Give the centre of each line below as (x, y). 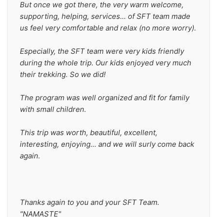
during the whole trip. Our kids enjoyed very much (106, 63)
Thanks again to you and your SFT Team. (90, 202)
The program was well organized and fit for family (105, 98)
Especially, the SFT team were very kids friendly (102, 51)
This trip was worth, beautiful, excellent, (89, 132)
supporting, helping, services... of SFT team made (105, 16)
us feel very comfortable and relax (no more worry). (108, 28)
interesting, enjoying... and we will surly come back (107, 144)
